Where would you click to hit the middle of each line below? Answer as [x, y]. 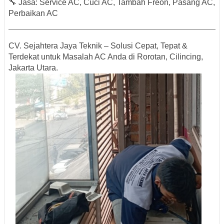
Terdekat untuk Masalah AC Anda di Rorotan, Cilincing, [106, 57]
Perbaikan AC [33, 13]
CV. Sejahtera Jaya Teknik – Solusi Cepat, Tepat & [98, 46]
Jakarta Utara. [33, 68]
